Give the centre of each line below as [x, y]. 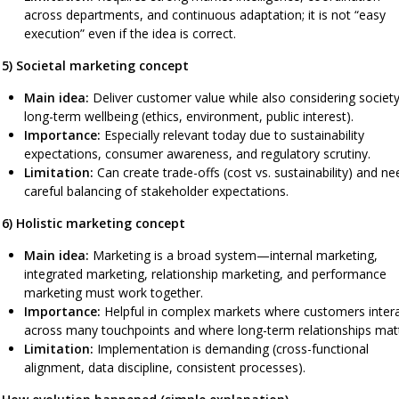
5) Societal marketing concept [95, 65]
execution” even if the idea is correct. [130, 33]
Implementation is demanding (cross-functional [231, 348]
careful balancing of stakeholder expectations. [156, 191]
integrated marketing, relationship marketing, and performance [205, 273]
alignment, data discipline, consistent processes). [165, 367]
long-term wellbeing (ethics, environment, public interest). [189, 116]
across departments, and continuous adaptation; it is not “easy [205, 14]
